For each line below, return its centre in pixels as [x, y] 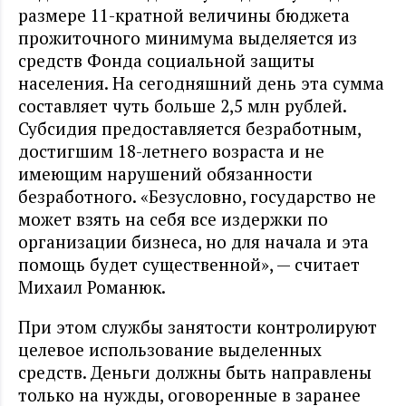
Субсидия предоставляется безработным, [189, 129]
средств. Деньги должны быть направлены [195, 372]
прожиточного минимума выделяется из [188, 38]
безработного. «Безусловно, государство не [197, 197]
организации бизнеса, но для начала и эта [193, 242]
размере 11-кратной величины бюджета [184, 15]
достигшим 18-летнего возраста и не [171, 151]
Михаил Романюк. [92, 287]
